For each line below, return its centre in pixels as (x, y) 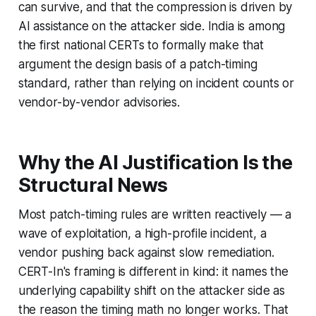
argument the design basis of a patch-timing (138, 65)
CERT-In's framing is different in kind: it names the (153, 272)
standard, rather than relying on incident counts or (156, 84)
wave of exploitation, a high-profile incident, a (142, 234)
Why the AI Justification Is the (155, 163)
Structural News (93, 186)
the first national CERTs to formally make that (141, 45)
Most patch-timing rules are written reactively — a (155, 215)
